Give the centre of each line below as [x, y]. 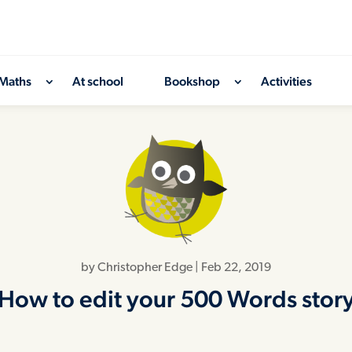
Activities [287, 81]
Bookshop [192, 81]
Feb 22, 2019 [236, 268]
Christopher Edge [145, 268]
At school [98, 81]
